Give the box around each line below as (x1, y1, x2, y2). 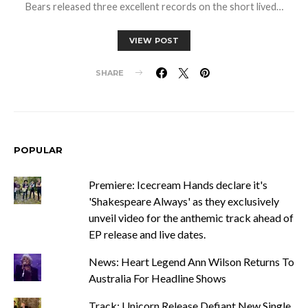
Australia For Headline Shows (88, 271, 226, 285)
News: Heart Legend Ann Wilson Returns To (88, 254, 294, 268)
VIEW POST (129, 35, 179, 45)
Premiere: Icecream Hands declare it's (88, 177, 267, 191)
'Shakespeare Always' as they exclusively (88, 194, 279, 208)
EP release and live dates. (88, 227, 206, 241)
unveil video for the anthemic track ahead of (88, 210, 294, 224)
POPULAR (14, 144, 63, 155)
